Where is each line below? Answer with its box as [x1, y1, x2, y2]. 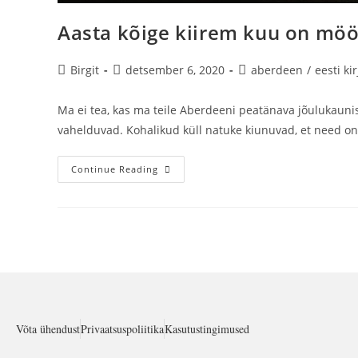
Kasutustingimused [165, 321, 249, 337]
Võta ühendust [16, 321, 80, 337]
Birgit [70, 62, 99, 78]
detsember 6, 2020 [125, 62, 225, 78]
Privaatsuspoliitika [81, 321, 164, 337]
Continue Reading [71, 162, 158, 175]
